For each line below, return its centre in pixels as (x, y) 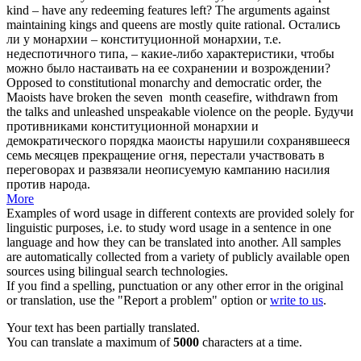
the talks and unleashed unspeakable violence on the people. (159, 112)
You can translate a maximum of (90, 342)
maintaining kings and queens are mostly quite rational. (146, 25)
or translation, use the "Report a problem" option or (138, 301)
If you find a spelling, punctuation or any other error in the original (175, 286)
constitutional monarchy (129, 83)
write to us (297, 301)
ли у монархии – (54, 39)
